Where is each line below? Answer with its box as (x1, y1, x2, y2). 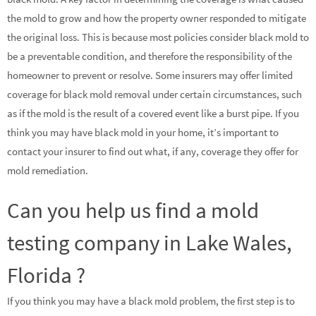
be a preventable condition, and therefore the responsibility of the (7, 49, 292, 63)
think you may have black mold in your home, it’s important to (7, 126, 279, 140)
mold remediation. (7, 164, 88, 178)
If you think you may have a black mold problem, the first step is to (7, 294, 295, 308)
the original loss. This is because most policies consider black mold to (7, 30, 309, 44)
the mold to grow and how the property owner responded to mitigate (7, 11, 306, 25)
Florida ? (7, 261, 85, 289)
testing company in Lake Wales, (7, 229, 292, 257)
